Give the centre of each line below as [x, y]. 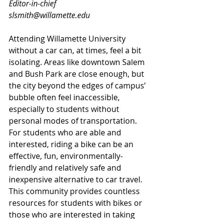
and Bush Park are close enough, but [77, 74]
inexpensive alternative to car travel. [77, 179]
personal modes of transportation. [74, 121]
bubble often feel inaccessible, [65, 97]
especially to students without [65, 109]
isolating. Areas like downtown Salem [78, 62]
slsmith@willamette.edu [49, 15]
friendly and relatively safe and [66, 168]
